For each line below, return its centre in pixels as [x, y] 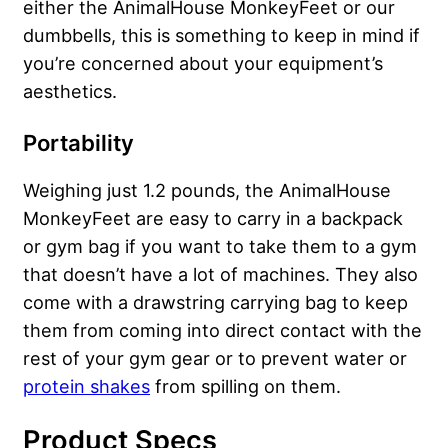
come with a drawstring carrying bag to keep [215, 302]
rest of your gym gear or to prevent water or [215, 358]
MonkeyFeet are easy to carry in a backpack [213, 218]
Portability [78, 143]
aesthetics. [70, 91]
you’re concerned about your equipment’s [203, 63]
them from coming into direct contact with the [222, 330]
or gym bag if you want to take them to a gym [220, 246]
